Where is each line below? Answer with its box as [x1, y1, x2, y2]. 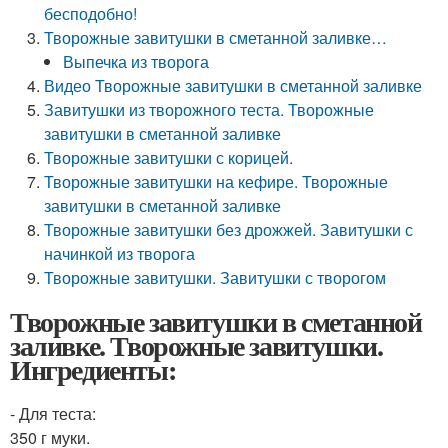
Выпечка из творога [63, 50, 210, 73]
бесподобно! [44, 2, 138, 25]
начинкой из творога [44, 242, 196, 265]
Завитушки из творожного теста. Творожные [44, 98, 375, 121]
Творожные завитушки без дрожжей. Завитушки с [44, 218, 414, 241]
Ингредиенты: [10, 349, 176, 390]
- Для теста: [10, 402, 96, 425]
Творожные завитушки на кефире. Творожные [44, 170, 389, 193]
